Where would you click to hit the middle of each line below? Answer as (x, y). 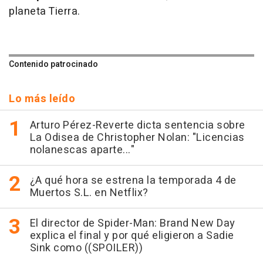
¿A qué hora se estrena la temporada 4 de (133, 181)
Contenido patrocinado (53, 65)
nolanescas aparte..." (82, 150)
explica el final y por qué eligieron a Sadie (132, 236)
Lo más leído (42, 99)
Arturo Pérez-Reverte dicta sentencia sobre (137, 126)
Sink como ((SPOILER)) (86, 248)
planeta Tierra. (45, 12)
